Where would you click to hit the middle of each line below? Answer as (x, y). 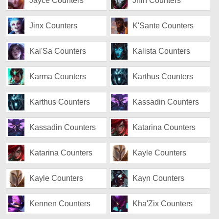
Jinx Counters (54, 26)
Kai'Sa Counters (58, 51)
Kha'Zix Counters (163, 204)
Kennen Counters (60, 204)
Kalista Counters (162, 51)
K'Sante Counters (163, 26)
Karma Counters (58, 77)
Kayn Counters (159, 178)
